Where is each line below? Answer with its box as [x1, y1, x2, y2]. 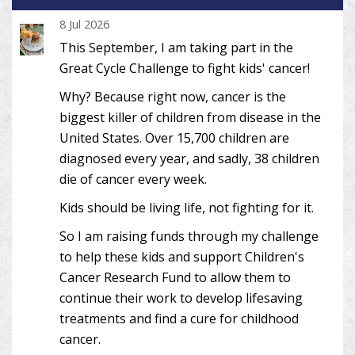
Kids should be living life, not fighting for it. [59, 198, 314, 216]
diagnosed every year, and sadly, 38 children [59, 149, 319, 167]
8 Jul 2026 [59, 16, 109, 32]
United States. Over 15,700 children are [59, 128, 289, 147]
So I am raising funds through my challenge [59, 227, 319, 245]
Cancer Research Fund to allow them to [59, 268, 291, 286]
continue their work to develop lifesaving [59, 288, 303, 307]
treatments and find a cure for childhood [59, 309, 299, 327]
